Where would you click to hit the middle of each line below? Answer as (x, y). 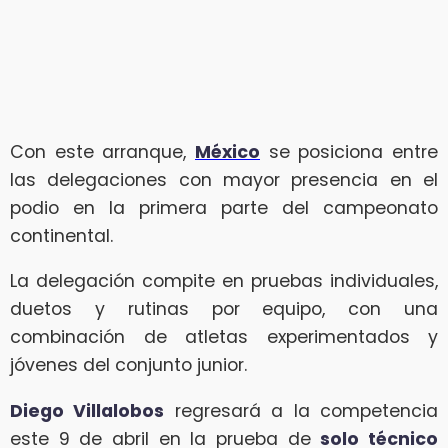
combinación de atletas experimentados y (224, 337)
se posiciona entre (349, 151)
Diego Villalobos (87, 410)
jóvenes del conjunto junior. (128, 365)
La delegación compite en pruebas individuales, (224, 281)
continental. (61, 235)
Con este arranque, (102, 151)
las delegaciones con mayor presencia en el (224, 179)
